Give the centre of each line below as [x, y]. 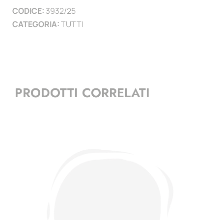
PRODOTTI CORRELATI [82, 93]
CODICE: [29, 11]
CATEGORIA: [37, 24]
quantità [122, 26]
